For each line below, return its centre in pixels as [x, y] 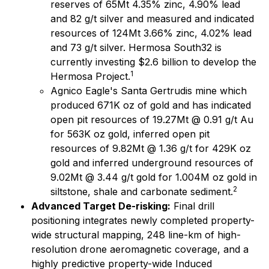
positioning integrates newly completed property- [143, 220]
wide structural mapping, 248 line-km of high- [136, 235]
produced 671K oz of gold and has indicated [151, 105]
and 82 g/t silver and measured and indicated [152, 19]
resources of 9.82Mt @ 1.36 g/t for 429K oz [151, 148]
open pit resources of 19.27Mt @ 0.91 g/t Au [152, 119]
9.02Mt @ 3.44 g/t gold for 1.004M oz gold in [154, 177]
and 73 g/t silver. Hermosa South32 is [136, 47]
